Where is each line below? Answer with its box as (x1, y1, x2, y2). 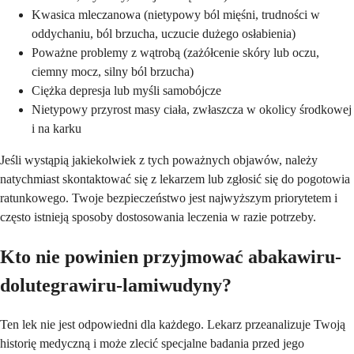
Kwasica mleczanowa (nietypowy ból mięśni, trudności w (32, 7, 320, 21)
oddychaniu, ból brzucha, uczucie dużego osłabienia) (32, 26, 296, 40)
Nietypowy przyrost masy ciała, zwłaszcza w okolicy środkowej (32, 102, 352, 116)
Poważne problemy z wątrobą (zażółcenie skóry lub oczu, (32, 45, 319, 59)
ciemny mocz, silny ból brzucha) (32, 64, 194, 78)
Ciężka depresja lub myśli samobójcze (32, 83, 221, 97)
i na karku (32, 121, 81, 135)
